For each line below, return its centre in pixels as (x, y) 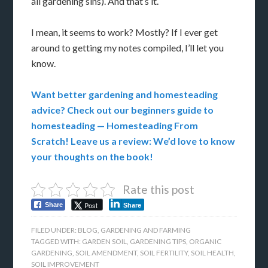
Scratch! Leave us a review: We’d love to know (133, 141)
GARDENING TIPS (158, 242)
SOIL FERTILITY (164, 253)
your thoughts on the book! (92, 157)
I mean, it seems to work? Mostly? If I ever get (125, 32)
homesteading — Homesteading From (115, 126)
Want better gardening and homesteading (125, 95)
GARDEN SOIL (105, 242)
